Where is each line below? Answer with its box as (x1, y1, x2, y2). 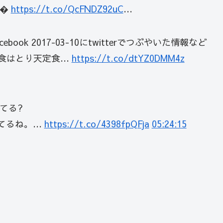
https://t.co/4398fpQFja (44, 117, 149, 130)
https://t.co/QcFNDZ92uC (10, 2, 123, 15)
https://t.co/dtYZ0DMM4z (71, 52, 185, 65)
